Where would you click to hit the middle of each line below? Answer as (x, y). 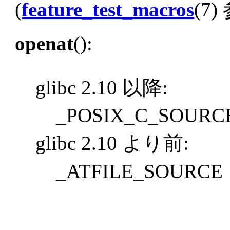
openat (44, 43)
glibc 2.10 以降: (102, 87)
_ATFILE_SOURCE (140, 171)
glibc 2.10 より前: (112, 143)
